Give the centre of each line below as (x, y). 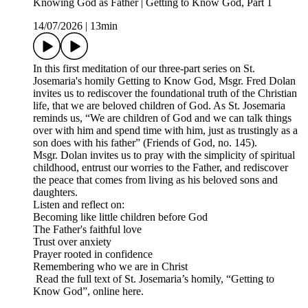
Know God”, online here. (90, 291)
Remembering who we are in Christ (112, 267)
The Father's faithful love (89, 230)
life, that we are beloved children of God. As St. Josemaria (159, 106)
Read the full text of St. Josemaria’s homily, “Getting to (154, 279)
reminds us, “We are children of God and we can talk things (162, 118)
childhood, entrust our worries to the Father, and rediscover (161, 168)
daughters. (57, 192)
